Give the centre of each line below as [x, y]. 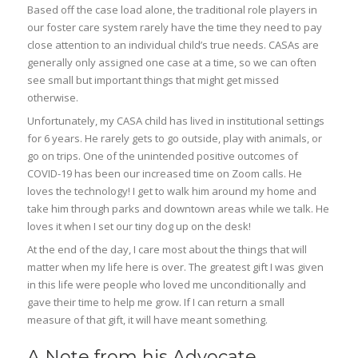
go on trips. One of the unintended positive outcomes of [163, 156]
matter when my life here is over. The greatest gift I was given [176, 267]
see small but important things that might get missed [153, 80]
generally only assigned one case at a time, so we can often [172, 62]
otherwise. [53, 97]
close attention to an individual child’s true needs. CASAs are [173, 45]
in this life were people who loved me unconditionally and [167, 284]
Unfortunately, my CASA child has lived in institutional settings [176, 121]
